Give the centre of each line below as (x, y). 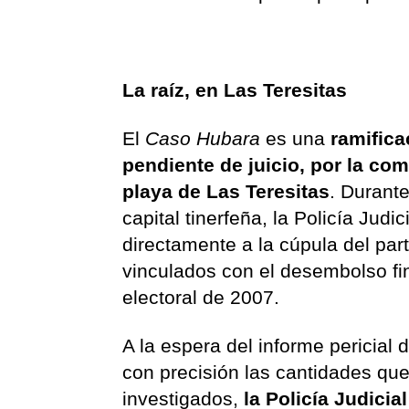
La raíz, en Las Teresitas (235, 90)
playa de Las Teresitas (226, 192)
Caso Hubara (206, 139)
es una (299, 139)
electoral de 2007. (201, 298)
